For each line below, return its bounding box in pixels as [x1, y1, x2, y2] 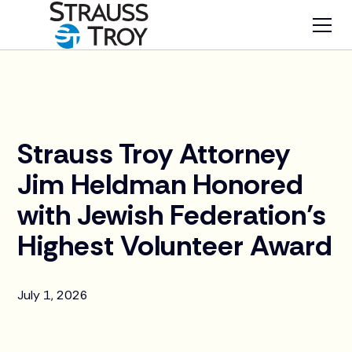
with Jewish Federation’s [17, 196, 327, 233]
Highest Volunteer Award [17, 227, 333, 264]
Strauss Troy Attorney [17, 135, 291, 172]
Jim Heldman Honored [17, 166, 304, 203]
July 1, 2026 [17, 287, 89, 303]
